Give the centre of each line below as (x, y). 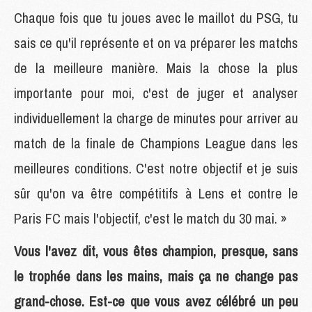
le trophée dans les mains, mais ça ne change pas (156, 276)
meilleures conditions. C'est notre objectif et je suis (156, 168)
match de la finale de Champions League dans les (156, 143)
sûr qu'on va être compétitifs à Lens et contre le (156, 193)
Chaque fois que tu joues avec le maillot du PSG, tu (156, 17)
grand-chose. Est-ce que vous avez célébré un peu (156, 301)
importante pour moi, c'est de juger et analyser (156, 93)
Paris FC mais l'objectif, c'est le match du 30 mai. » (150, 218)
